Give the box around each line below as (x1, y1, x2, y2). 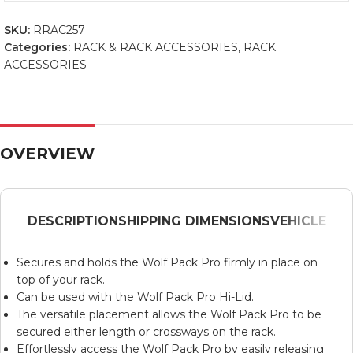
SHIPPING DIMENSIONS (117, 213, 270, 229)
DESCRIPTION (27, 213, 118, 229)
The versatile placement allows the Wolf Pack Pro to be (17, 307, 321, 321)
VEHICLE (269, 213, 326, 229)
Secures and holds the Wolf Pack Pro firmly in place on (17, 255, 318, 269)
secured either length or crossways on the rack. (17, 324, 276, 339)
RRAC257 (33, 22, 85, 37)
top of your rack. (17, 272, 105, 287)
